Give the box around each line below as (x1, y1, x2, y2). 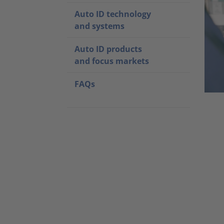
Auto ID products (74, 43, 142, 54)
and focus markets (74, 55, 149, 66)
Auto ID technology (74, 8, 151, 19)
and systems (74, 20, 124, 31)
